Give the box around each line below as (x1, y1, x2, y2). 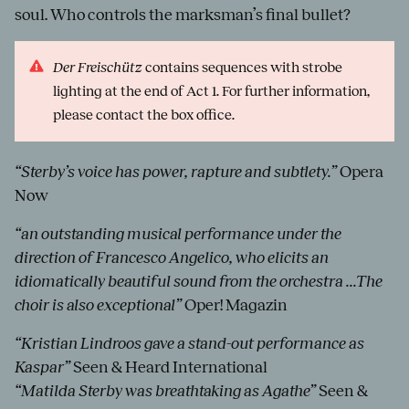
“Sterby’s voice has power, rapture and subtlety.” (15, 162, 337, 181)
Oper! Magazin (182, 295, 288, 314)
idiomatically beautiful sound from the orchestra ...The (15, 271, 383, 290)
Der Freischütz (53, 58, 142, 75)
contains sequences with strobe (142, 58, 342, 75)
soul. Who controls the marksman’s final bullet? (15, 5, 351, 24)
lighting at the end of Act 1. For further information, (53, 82, 370, 99)
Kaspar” (15, 357, 70, 376)
